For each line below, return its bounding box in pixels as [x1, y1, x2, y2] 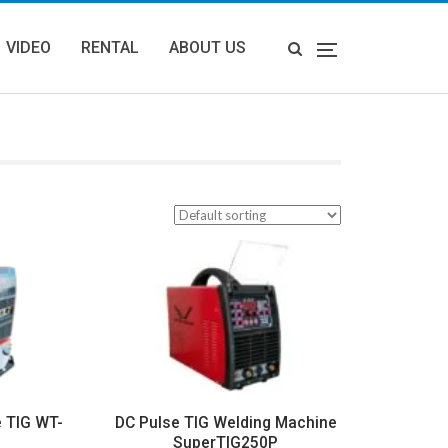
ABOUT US [169, 38, 246, 57]
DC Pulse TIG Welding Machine [114, 413, 337, 432]
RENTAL [81, 38, 139, 57]
